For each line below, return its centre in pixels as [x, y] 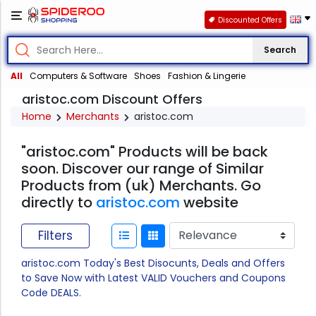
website [209, 203]
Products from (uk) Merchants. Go [141, 186]
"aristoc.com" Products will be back [145, 152]
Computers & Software [78, 76]
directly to [59, 203]
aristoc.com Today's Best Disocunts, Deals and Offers [153, 263]
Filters [55, 235]
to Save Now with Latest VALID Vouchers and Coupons [153, 278]
